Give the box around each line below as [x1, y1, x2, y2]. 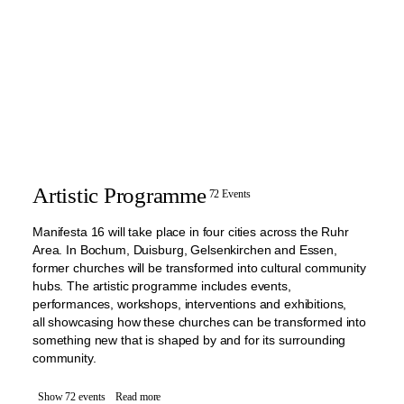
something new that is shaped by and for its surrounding [32, 333, 346, 347]
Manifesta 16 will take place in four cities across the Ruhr [32, 225, 349, 239]
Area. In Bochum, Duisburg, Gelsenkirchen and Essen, [32, 243, 337, 257]
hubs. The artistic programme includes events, [32, 279, 291, 293]
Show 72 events [38, 391, 106, 402]
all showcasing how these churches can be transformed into [32, 315, 367, 329]
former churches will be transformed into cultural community [32, 261, 366, 275]
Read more [115, 391, 161, 402]
